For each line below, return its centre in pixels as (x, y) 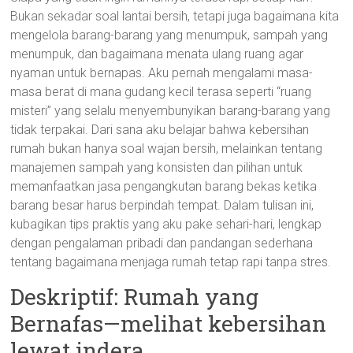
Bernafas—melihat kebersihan (169, 323)
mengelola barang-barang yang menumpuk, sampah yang (169, 35)
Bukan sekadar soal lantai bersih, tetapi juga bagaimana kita (175, 16)
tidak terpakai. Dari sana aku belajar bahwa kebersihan (160, 130)
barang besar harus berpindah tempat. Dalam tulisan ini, (162, 205)
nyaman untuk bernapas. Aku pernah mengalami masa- (162, 73)
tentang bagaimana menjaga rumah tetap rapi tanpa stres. (171, 262)
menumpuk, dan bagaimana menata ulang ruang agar (157, 54)
